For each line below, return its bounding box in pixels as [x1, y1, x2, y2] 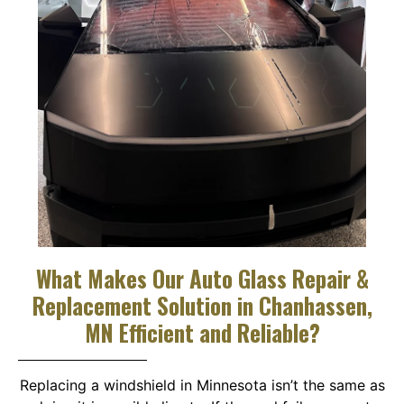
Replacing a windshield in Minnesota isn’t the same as [19, 376, 385, 395]
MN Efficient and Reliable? [84, 316, 320, 350]
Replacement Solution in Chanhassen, [32, 289, 372, 323]
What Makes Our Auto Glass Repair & [35, 262, 369, 296]
